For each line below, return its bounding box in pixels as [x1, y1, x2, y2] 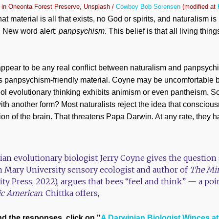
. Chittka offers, [42, 188, 99, 198]
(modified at [180, 3, 218, 10]
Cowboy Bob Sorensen [116, 3, 180, 10]
